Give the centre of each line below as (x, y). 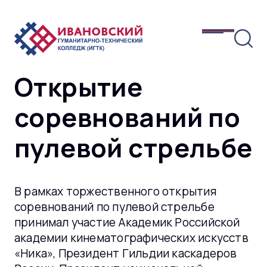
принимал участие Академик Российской (127, 223)
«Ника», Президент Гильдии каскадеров (125, 254)
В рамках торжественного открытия (115, 192)
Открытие (78, 86)
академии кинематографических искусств (131, 238)
